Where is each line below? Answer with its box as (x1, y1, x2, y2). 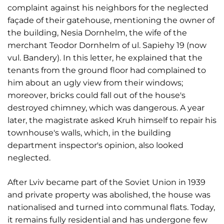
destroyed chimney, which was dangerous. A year (7, 103, 204, 112)
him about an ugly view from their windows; (7, 78, 183, 87)
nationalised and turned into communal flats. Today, (7, 202, 215, 212)
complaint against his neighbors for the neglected (7, 3, 208, 12)
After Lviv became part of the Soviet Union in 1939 (7, 177, 205, 187)
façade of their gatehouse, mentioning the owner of (7, 15, 214, 25)
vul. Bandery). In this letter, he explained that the (7, 53, 202, 62)
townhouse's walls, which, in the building (7, 128, 171, 137)
